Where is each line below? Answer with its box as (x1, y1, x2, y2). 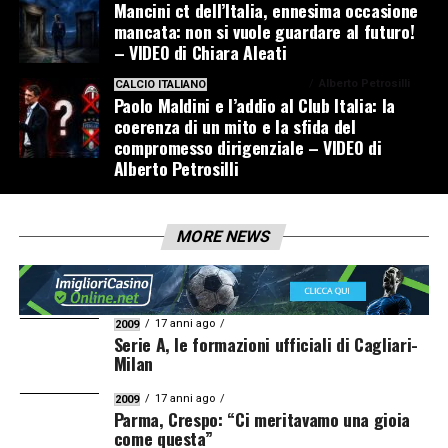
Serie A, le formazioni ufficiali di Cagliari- (113, 331, 418, 358)
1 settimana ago (221, 76, 304, 90)
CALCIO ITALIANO (114, 77, 206, 91)
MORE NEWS (175, 226, 274, 246)
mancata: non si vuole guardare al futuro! (113, 17, 415, 44)
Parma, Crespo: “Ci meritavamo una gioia (113, 406, 410, 433)
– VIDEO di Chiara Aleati (113, 38, 287, 65)
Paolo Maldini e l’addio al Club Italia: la (113, 91, 395, 118)
